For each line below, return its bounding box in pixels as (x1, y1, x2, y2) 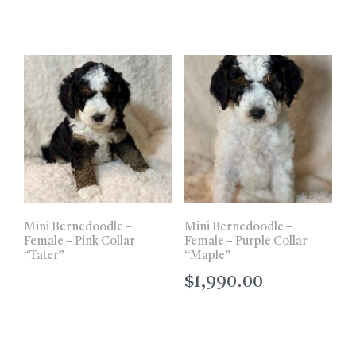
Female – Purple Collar (184, 235, 308, 248)
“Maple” (184, 250, 230, 262)
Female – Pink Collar (24, 235, 135, 248)
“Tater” (24, 250, 64, 262)
